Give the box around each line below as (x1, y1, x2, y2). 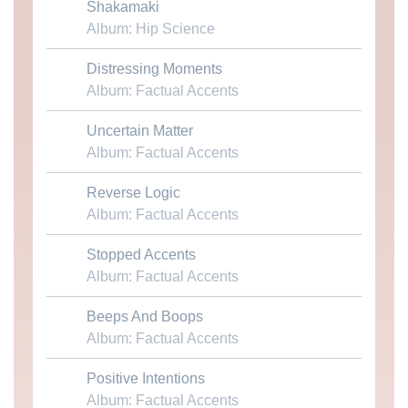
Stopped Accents (86, 247, 196, 263)
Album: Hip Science (86, 21, 215, 37)
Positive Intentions (86, 371, 205, 387)
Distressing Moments (86, 61, 222, 77)
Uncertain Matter (86, 123, 193, 139)
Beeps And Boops (86, 309, 203, 325)
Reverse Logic (86, 185, 180, 201)
